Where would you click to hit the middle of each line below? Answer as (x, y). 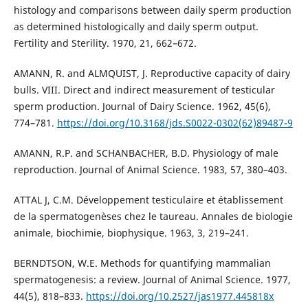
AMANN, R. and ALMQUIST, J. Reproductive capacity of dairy (152, 73)
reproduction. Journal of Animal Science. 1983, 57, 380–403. (150, 169)
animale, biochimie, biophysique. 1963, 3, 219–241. (131, 232)
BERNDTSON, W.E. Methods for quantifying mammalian (142, 263)
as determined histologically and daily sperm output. (136, 26)
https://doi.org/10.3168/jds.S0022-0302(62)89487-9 (175, 122)
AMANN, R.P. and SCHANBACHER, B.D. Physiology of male (146, 153)
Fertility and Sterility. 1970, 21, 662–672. (105, 43)
